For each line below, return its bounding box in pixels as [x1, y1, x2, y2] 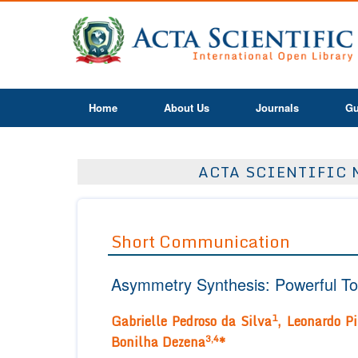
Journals [256, 100, 299, 115]
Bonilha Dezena [111, 332, 205, 353]
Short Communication [111, 228, 290, 256]
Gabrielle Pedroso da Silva [111, 311, 272, 332]
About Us [164, 100, 209, 115]
